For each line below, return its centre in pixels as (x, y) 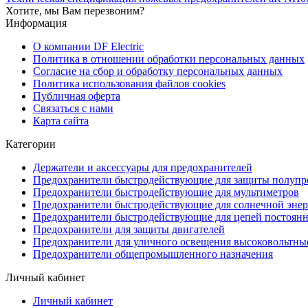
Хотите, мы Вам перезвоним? (75, 10)
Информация (36, 23)
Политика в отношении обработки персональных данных (169, 58)
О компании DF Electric (88, 46)
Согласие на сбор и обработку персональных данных (158, 71)
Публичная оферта (77, 96)
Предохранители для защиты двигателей (129, 229)
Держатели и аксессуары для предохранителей (143, 167)
